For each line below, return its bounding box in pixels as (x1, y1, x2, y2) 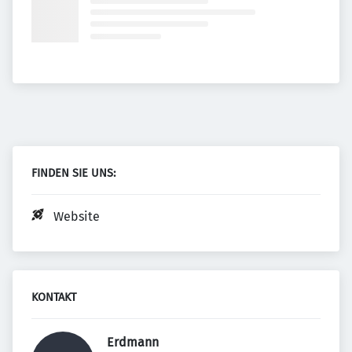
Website (53, 209, 100, 224)
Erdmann (107, 335, 162, 350)
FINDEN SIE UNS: (31, 167, 115, 180)
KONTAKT (31, 291, 76, 304)
